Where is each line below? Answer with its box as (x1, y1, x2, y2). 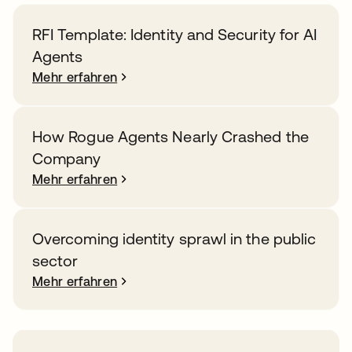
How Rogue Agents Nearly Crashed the (32, 127, 309, 145)
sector (32, 251, 79, 269)
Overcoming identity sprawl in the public (32, 229, 317, 247)
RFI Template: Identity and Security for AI (32, 25, 317, 43)
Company (32, 149, 101, 167)
